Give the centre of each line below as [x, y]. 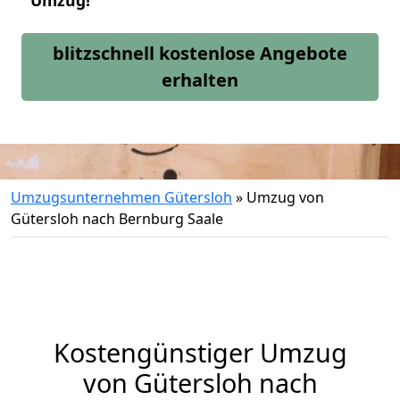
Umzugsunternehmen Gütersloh [121, 197]
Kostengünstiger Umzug [200, 352]
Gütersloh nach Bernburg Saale [117, 219]
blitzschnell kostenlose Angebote [200, 53]
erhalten [200, 80]
